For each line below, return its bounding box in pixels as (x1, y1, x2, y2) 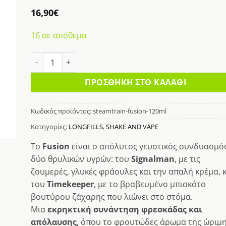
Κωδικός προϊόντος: (30, 106, 93, 116)
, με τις (174, 153, 200, 165)
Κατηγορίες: (30, 122, 69, 131)
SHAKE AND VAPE (105, 122, 158, 131)
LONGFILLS (68, 122, 103, 131)
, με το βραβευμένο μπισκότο (93, 179, 206, 190)
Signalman (131, 153, 175, 165)
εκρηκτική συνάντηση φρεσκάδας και (47, 204, 202, 215)
